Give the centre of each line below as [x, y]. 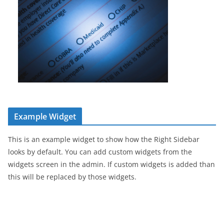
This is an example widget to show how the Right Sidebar [104, 139]
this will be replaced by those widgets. [72, 177]
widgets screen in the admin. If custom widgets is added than [111, 164]
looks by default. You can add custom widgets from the [100, 152]
